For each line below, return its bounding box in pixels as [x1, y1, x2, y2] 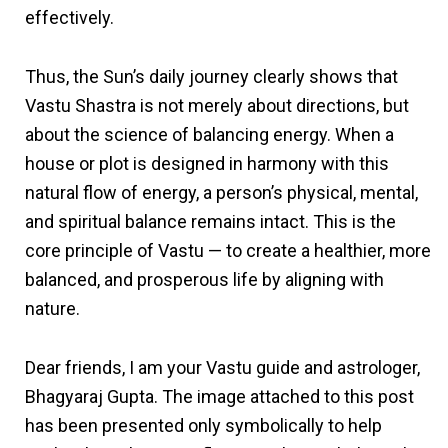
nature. [25, 297, 80, 319]
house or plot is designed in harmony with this [25, 152, 389, 174]
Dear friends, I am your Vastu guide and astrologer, [25, 356, 420, 378]
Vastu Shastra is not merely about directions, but [25, 94, 409, 116]
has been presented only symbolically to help [25, 414, 382, 436]
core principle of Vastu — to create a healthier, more [25, 239, 431, 261]
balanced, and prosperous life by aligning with [25, 268, 384, 290]
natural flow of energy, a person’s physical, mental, [25, 181, 418, 203]
